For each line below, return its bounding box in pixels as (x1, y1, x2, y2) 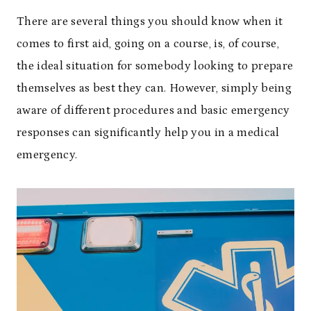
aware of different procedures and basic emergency (17, 103, 290, 117)
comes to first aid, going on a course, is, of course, (17, 37, 280, 51)
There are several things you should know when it (17, 15, 283, 28)
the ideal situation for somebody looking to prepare (17, 59, 294, 73)
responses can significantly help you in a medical (17, 126, 280, 140)
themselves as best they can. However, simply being (17, 81, 292, 95)
